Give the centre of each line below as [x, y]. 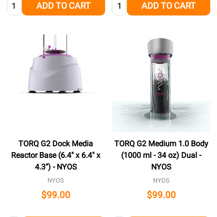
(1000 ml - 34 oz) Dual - [161, 155]
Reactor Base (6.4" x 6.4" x [56, 155]
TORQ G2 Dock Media [56, 144]
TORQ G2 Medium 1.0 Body [161, 144]
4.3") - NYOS [56, 167]
